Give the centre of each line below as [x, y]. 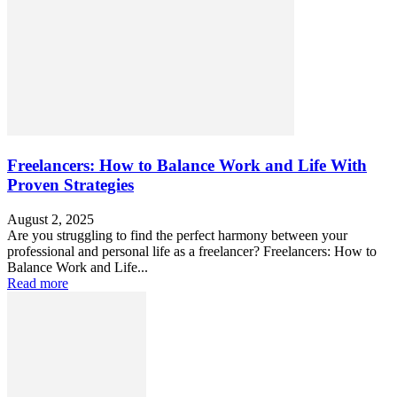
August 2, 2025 [51, 219]
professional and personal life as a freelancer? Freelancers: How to [192, 251]
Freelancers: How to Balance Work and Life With [187, 166]
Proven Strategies [70, 185]
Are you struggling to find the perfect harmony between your [177, 235]
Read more [38, 283]
